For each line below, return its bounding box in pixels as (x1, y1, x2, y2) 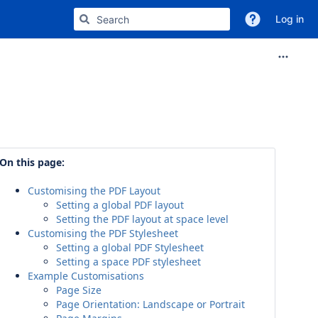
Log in (275, 13, 304, 25)
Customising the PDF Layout (28, 184, 160, 197)
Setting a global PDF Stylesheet (56, 241, 204, 254)
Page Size (56, 283, 102, 297)
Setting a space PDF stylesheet (56, 255, 201, 268)
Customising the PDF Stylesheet (28, 226, 178, 240)
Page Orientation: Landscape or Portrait (56, 297, 245, 311)
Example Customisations (28, 269, 144, 283)
